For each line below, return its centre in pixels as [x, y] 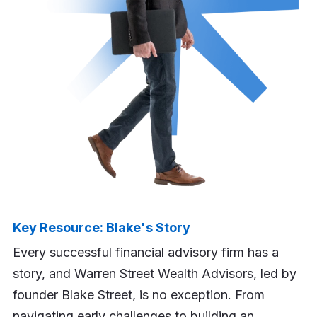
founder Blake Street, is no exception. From [138, 295]
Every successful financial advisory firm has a [145, 253]
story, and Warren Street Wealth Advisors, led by [154, 274]
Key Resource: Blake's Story [101, 228]
